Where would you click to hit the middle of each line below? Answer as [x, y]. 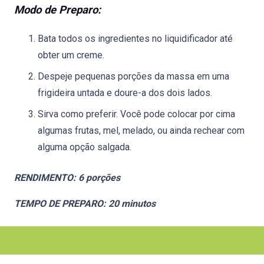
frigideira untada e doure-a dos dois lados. [125, 93]
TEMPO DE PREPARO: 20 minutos [85, 204]
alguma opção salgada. [85, 147]
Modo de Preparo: [57, 10]
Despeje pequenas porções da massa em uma [133, 76]
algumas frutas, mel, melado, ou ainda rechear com [141, 131]
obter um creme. [71, 55]
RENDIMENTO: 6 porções [67, 178]
